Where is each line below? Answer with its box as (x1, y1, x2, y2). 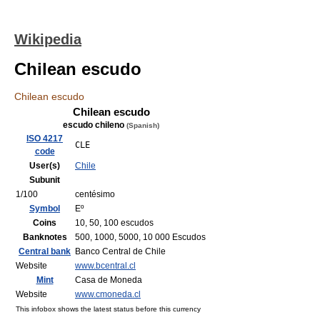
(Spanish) (126, 121, 159, 129)
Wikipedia (14, 31, 81, 47)
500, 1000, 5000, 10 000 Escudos (75, 232, 206, 242)
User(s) (29, 161, 60, 171)
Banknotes (22, 232, 67, 242)
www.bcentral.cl (75, 261, 136, 271)
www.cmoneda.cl (75, 289, 141, 299)
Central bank (19, 246, 71, 256)
